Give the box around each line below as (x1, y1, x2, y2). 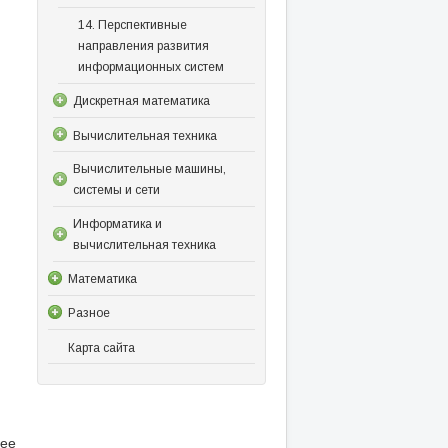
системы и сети (72, 183, 160, 198)
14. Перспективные (77, 18, 187, 33)
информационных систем (77, 59, 224, 74)
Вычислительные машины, (72, 162, 226, 177)
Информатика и (72, 216, 162, 231)
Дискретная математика (72, 94, 210, 109)
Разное (67, 306, 110, 321)
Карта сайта (67, 340, 135, 355)
